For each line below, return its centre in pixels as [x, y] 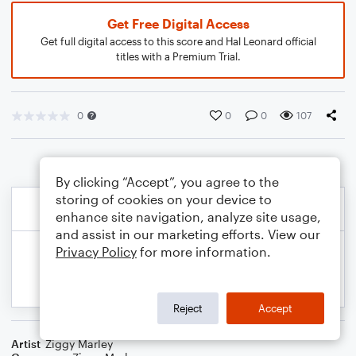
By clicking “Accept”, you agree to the [167, 182]
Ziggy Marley [79, 344]
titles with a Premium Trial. [178, 56]
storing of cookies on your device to [164, 199]
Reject [188, 308]
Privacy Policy [96, 252]
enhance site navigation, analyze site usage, [188, 217]
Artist [26, 344]
